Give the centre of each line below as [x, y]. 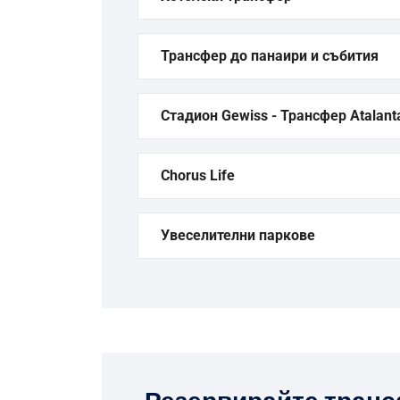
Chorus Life [198, 175]
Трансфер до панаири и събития [270, 56]
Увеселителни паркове [238, 235]
